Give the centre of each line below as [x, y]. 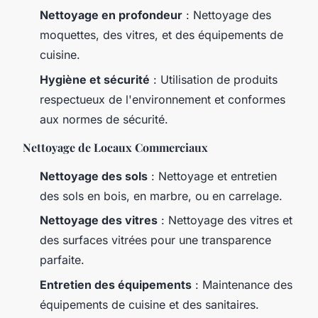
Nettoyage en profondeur [111, 15]
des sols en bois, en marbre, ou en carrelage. [161, 196]
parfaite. [62, 260]
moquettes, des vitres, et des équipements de [161, 35]
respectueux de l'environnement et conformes [163, 99]
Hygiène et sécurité [95, 79]
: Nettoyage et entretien [212, 176]
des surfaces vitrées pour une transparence [155, 240]
